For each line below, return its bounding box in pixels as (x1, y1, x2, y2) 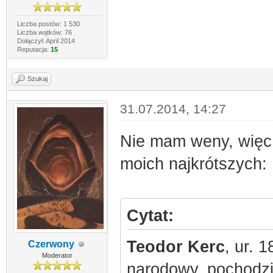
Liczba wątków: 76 (16, 29, 72, 36)
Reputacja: (16, 46, 51, 53)
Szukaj (27, 75, 48, 82)
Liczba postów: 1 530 (16, 20, 80, 27)
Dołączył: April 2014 (16, 37, 75, 44)
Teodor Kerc (126, 238, 225, 256)
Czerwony (28, 239, 75, 249)
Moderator (42, 252, 73, 259)
